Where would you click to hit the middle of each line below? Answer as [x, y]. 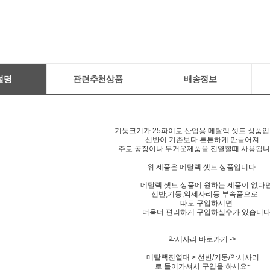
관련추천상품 [98, 79]
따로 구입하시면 [200, 203]
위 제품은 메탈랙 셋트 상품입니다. [200, 167]
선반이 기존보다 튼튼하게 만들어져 [200, 140]
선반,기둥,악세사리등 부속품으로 [200, 194]
